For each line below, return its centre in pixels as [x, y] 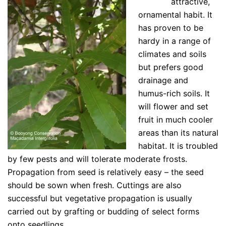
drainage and [163, 80]
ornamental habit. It [175, 14]
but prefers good [171, 67]
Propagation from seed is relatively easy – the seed [106, 172]
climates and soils [172, 54]
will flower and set [173, 106]
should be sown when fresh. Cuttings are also [95, 185]
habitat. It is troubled [178, 146]
